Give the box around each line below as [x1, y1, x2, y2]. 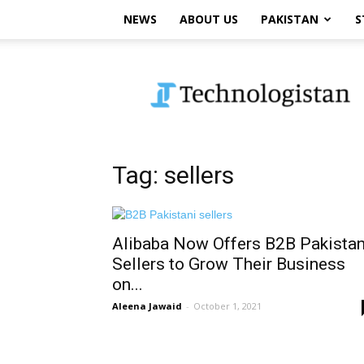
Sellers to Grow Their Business [112, 254, 345, 274]
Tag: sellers [112, 161, 234, 189]
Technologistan [154, 58, 235, 74]
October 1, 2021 [193, 300, 262, 312]
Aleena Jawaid [112, 300, 182, 312]
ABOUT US [180, 11, 238, 27]
